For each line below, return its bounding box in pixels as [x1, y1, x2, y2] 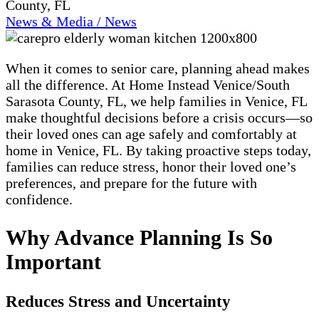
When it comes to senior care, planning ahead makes [6, 60, 310, 76]
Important [6, 249, 101, 273]
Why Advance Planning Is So [6, 225, 273, 249]
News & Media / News [6, 13, 137, 29]
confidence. [6, 191, 73, 207]
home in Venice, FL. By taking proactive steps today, [6, 142, 311, 158]
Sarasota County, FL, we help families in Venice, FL [6, 93, 307, 109]
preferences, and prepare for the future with [6, 174, 257, 191]
